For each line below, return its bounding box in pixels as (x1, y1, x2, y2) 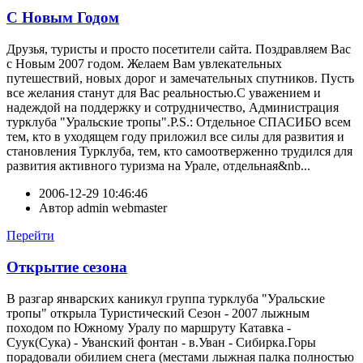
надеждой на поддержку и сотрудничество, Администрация (6, 100, 339, 115)
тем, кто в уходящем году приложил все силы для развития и (6, 130, 344, 144)
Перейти (6, 228, 54, 243)
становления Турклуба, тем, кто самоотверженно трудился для (6, 144, 352, 159)
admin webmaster (77, 201, 167, 216)
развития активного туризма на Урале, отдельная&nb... (6, 159, 310, 173)
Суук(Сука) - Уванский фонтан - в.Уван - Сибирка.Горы (6, 335, 316, 349)
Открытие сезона (6, 258, 127, 275)
